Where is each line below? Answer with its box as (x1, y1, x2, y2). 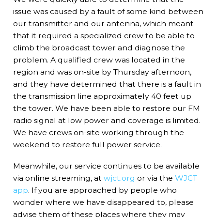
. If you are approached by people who (28, 186, 177, 195)
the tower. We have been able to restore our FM (13, 104, 200, 113)
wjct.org (103, 173, 135, 183)
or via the (135, 173, 175, 183)
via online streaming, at (13, 173, 104, 183)
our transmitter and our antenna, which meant (13, 19, 194, 29)
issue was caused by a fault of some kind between (13, 7, 203, 16)
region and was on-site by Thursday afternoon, (13, 67, 191, 77)
